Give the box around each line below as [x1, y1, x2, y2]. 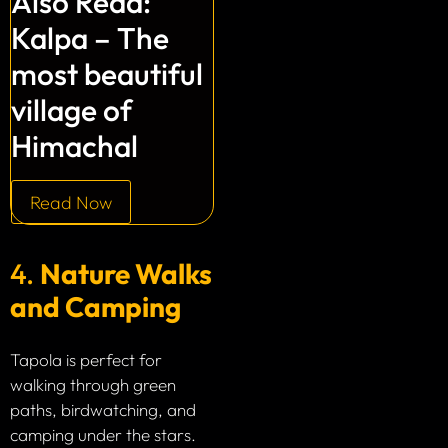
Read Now [30, 190, 112, 214]
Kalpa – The [11, 19, 169, 58]
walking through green [10, 373, 176, 395]
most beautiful [11, 55, 203, 94]
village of [11, 91, 132, 130]
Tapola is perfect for [10, 348, 162, 370]
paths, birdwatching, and [10, 398, 196, 420]
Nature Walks [40, 255, 212, 291]
